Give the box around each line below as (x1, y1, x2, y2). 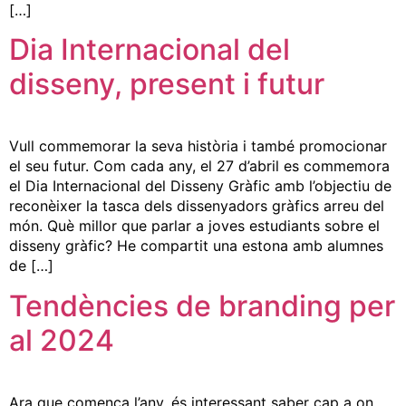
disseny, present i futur (9, 66, 324, 102)
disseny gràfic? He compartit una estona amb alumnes (9, 237, 383, 256)
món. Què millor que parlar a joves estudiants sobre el (9, 217, 380, 236)
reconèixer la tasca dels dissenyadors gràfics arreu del (9, 197, 384, 216)
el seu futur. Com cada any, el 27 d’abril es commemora (9, 157, 390, 176)
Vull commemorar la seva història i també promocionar (9, 137, 387, 156)
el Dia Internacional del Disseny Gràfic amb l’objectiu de (9, 177, 391, 196)
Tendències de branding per (9, 287, 395, 324)
